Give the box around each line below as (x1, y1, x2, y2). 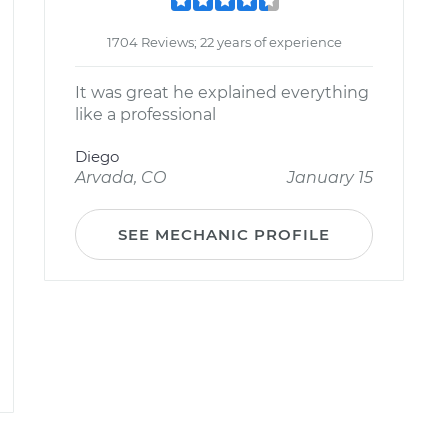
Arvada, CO (75, 168, 166, 187)
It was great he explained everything (75, 83, 369, 102)
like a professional (75, 105, 216, 124)
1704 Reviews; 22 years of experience (106, 34, 342, 50)
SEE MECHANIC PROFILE (118, 225, 330, 244)
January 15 (287, 168, 373, 187)
